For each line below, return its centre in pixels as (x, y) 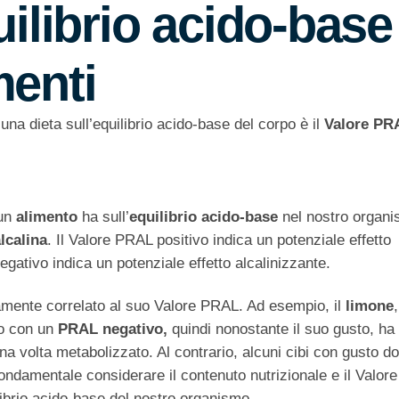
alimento (47, 217)
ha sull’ (103, 217)
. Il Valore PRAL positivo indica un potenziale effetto (219, 240)
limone (370, 306)
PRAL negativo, (115, 330)
